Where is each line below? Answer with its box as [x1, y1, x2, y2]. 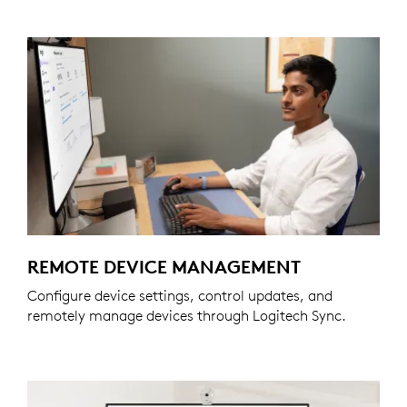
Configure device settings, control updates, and [27, 286, 333, 305]
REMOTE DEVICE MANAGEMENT [27, 255, 301, 279]
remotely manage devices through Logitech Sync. [27, 306, 346, 325]
